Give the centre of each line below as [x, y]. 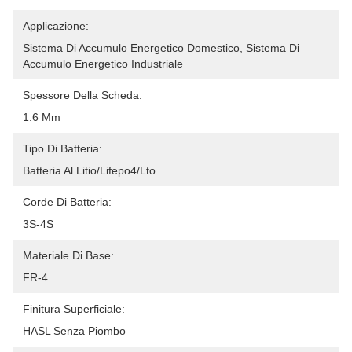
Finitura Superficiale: [74, 309]
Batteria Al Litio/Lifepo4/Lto [89, 170]
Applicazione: [56, 26]
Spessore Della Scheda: [82, 95]
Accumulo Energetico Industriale [103, 64]
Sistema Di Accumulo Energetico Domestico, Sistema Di [161, 48]
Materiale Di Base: [68, 255]
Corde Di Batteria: [67, 202]
